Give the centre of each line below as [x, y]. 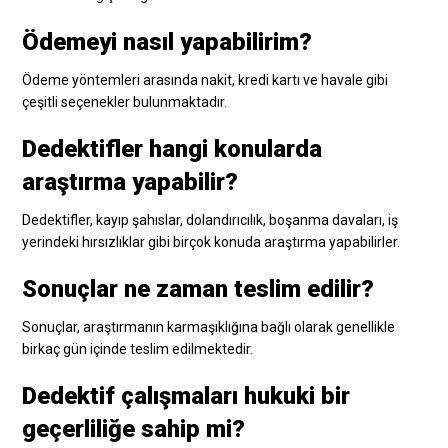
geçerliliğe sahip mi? [134, 428]
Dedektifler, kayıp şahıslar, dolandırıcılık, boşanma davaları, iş [210, 219]
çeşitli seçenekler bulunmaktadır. [125, 101]
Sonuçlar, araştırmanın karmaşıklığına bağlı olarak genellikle [209, 326]
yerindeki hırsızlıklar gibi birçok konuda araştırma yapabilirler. [211, 241]
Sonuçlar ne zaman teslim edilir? [198, 288]
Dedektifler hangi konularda [172, 148]
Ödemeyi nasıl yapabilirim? [167, 41]
